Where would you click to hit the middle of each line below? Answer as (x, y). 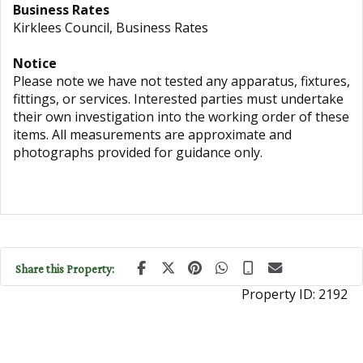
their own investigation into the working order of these (181, 117)
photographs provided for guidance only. (138, 152)
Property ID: (280, 294)
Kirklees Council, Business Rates (111, 28)
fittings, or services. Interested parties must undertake (178, 99)
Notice (35, 63)
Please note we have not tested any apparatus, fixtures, (181, 81)
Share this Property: (65, 269)
